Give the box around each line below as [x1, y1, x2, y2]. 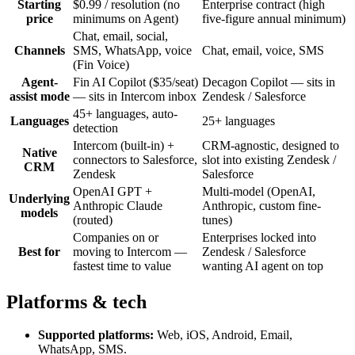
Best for [18, 244, 60, 258]
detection [73, 120, 118, 135]
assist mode [9, 89, 70, 103]
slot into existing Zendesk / [202, 152, 336, 166]
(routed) [73, 212, 113, 227]
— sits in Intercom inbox [73, 89, 197, 103]
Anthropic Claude [73, 198, 162, 212]
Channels [13, 43, 65, 57]
